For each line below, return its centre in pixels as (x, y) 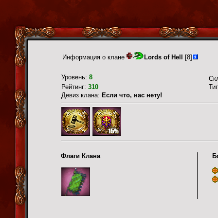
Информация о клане (94, 57)
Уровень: (75, 77)
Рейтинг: (75, 87)
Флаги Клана (81, 156)
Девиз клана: (82, 95)
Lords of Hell (163, 57)
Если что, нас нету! (132, 95)
